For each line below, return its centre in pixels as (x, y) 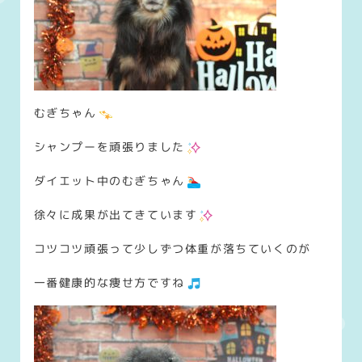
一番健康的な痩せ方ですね (109, 282)
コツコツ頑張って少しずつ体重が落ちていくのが (172, 248)
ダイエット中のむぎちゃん (109, 180)
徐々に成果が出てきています (116, 214)
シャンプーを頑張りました (109, 146)
